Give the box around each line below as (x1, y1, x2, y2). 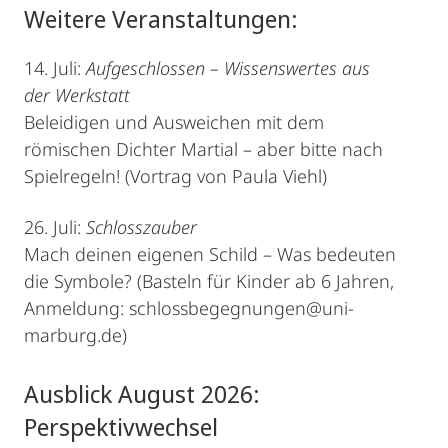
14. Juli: (24, 56, 86, 81)
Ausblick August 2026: (24, 377, 259, 411)
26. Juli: (24, 215, 86, 240)
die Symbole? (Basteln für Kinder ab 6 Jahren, (24, 269, 394, 294)
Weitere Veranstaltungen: (24, 2, 303, 36)
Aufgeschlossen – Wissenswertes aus (86, 56, 370, 81)
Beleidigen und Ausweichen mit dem (24, 110, 324, 135)
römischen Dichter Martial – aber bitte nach (24, 137, 383, 162)
